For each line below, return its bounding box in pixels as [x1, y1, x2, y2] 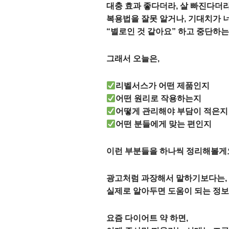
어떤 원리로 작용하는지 [116, 94, 202, 103]
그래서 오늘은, [106, 54, 159, 63]
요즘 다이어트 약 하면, [106, 214, 188, 222]
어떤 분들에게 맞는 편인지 [116, 120, 212, 128]
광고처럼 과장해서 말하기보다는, [106, 174, 227, 182]
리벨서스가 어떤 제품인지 [116, 81, 210, 90]
